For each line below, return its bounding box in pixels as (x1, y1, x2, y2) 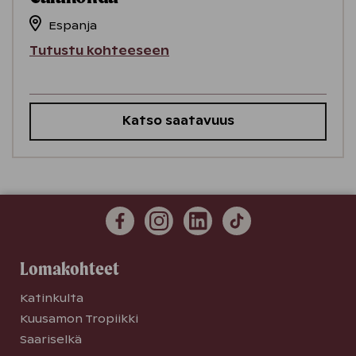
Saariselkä (20, 332, 82, 347)
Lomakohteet (20, 257, 119, 281)
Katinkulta (20, 291, 83, 306)
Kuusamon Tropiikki (20, 311, 138, 327)
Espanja (48, 18, 97, 33)
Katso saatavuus (122, 114, 234, 129)
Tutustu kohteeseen (29, 44, 169, 59)
